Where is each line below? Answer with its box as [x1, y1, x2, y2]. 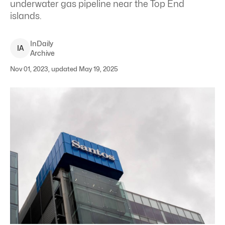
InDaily [30, 39, 53, 48]
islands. [10, 11, 42, 21]
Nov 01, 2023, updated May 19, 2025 [10, 65, 118, 73]
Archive [30, 49, 55, 57]
